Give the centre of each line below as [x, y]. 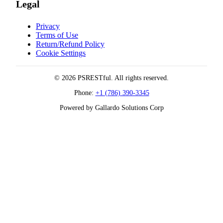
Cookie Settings [61, 53]
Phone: [85, 93]
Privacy [48, 26]
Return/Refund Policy [70, 44]
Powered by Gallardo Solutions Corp [111, 108]
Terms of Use [57, 35]
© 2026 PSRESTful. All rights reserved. [111, 78]
